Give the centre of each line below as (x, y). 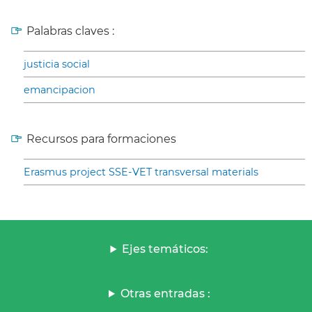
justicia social (57, 64)
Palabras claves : (70, 31)
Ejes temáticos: (165, 249)
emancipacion (60, 90)
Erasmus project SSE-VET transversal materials (141, 172)
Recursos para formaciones (101, 139)
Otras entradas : (165, 294)
